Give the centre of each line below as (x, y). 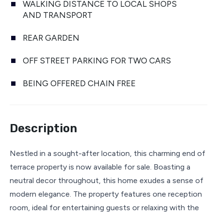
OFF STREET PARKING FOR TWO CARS (97, 61)
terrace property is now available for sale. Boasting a (100, 167)
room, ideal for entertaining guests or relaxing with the (104, 208)
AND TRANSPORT (58, 15)
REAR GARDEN (51, 38)
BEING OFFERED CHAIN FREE (79, 84)
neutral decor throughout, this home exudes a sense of (107, 181)
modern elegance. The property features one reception (106, 194)
